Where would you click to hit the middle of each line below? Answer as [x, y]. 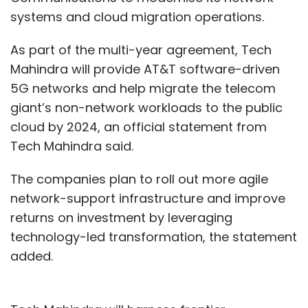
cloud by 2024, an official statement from [139, 126]
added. [33, 256]
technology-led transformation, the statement [154, 236]
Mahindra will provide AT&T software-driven [145, 69]
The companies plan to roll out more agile [139, 179]
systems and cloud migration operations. [139, 16]
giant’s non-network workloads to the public [146, 107]
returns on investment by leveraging [121, 217]
